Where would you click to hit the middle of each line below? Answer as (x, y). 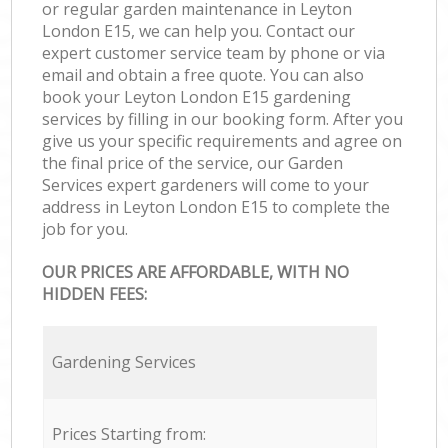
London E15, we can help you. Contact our (199, 30)
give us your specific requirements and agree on (222, 140)
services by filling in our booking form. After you (223, 118)
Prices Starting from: (128, 434)
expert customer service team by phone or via (214, 52)
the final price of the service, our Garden (193, 162)
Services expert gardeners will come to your (206, 184)
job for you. (85, 228)
